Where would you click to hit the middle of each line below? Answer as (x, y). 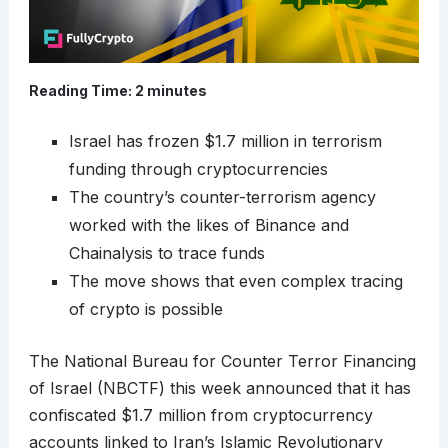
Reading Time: (81, 91)
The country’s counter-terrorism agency (222, 197)
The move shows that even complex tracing (235, 281)
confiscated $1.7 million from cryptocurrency (200, 415)
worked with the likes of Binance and (208, 225)
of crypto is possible (145, 309)
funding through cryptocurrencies (198, 169)
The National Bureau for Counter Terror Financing (222, 361)
